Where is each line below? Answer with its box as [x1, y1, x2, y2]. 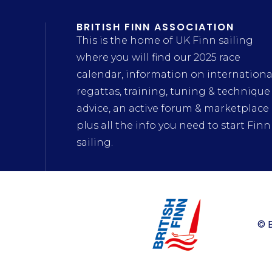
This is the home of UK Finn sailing [76, 35, 253, 46]
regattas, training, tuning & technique [76, 86, 270, 97]
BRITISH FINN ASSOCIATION [76, 20, 234, 34]
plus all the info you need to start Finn [76, 120, 271, 131]
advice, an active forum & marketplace [76, 103, 269, 114]
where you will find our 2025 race [76, 52, 240, 63]
